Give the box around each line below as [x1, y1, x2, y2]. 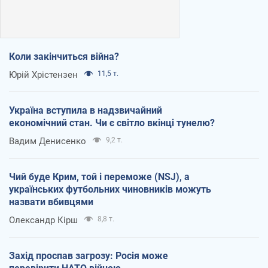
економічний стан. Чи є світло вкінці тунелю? [9, 117, 215, 129]
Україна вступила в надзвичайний [9, 104, 162, 116]
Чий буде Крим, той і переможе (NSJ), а [9, 170, 190, 182]
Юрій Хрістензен [9, 69, 78, 80]
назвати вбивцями [9, 196, 93, 208]
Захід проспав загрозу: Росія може [9, 249, 168, 261]
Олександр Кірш [9, 214, 78, 226]
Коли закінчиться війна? [9, 50, 119, 62]
